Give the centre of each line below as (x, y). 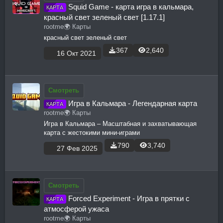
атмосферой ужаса (76, 209)
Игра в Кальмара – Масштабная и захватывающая (120, 124)
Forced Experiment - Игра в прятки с (129, 198)
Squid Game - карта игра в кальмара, (131, 6)
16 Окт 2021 (76, 54)
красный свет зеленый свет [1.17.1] (104, 17)
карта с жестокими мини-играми (92, 133)
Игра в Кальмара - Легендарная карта (132, 103)
